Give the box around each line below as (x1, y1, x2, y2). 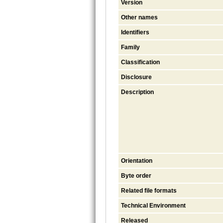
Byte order (121, 172, 151, 179)
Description (121, 88, 154, 96)
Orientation (121, 157, 152, 164)
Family (121, 43, 140, 51)
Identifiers (121, 28, 149, 36)
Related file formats (121, 187, 177, 194)
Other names (121, 13, 158, 21)
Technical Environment (121, 202, 186, 209)
